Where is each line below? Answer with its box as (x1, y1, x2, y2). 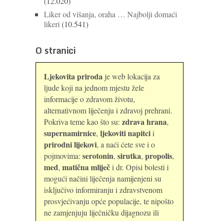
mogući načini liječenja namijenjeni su (44, 173, 161, 184)
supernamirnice (44, 127, 96, 139)
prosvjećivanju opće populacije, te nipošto (44, 196, 174, 206)
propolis (145, 150, 172, 161)
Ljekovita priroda (44, 71, 103, 82)
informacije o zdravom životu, (44, 94, 135, 104)
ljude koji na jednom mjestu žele (44, 82, 144, 93)
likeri (44, 19, 60, 29)
